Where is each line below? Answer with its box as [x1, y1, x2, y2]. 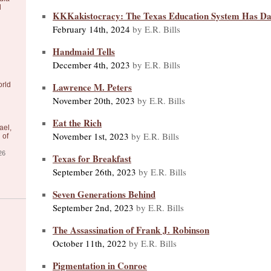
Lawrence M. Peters [53, 80, 132, 94]
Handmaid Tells [53, 44, 115, 58]
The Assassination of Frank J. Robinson [53, 223, 209, 237]
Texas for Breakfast [53, 151, 131, 165]
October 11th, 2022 [53, 237, 126, 249]
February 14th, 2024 [53, 22, 130, 35]
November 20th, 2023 [53, 94, 135, 106]
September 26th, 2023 [53, 165, 136, 178]
